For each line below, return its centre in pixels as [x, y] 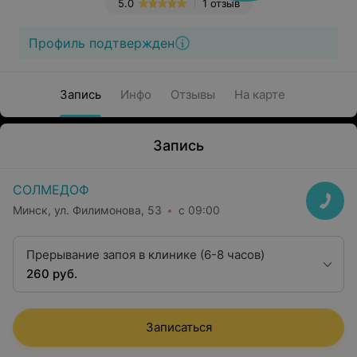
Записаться [178, 327]
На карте [259, 94]
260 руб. [52, 274]
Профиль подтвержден [102, 43]
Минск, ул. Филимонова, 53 [87, 210]
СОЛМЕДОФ [51, 190]
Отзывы [192, 94]
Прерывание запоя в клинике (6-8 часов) [145, 255]
